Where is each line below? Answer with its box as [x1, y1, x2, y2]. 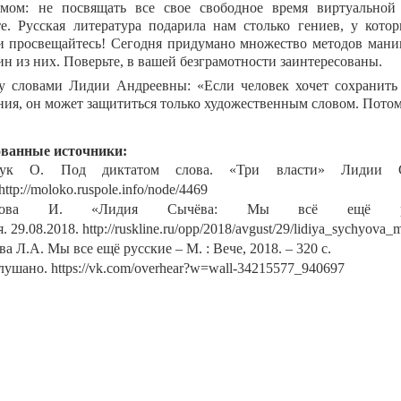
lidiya [294, 221, 325, 237]
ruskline [115, 221, 159, 237]
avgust [235, 221, 272, 237]
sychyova [332, 221, 386, 237]
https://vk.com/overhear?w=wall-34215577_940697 [51, 260, 345, 277]
